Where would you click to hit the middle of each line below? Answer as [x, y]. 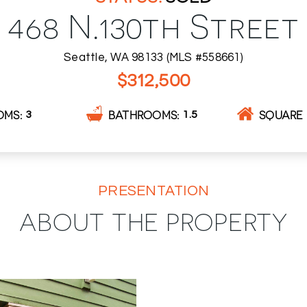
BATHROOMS [143, 114]
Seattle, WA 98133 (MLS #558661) [153, 57]
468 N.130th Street [153, 24]
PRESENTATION [153, 191]
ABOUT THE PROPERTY [153, 220]
